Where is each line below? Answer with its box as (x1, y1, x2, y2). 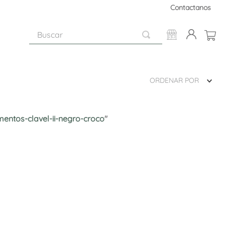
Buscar (29, 24, 54, 34)
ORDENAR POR (150, 76, 199, 85)
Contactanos (170, 3, 211, 12)
